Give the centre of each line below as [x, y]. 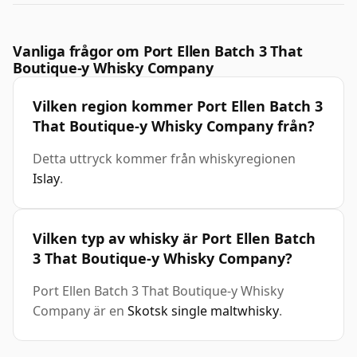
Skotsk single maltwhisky [203, 311]
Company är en [80, 311]
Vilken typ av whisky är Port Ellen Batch [174, 239]
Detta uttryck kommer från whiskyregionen [164, 159]
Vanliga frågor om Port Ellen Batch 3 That [158, 51]
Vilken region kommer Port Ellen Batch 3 [178, 106]
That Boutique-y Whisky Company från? [174, 126]
